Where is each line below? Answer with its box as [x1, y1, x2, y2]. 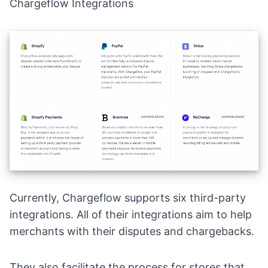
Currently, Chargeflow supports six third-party [10, 191, 246, 204]
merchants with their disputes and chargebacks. [10, 224, 254, 237]
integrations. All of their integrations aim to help [10, 208, 252, 221]
